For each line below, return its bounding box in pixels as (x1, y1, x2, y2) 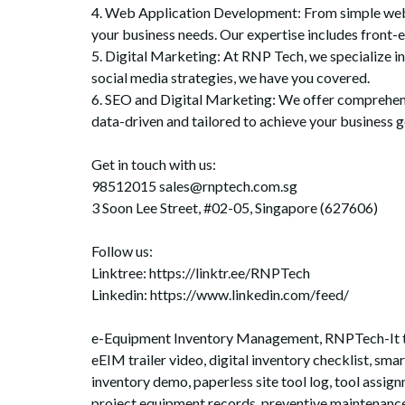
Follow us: (90, 241, 153, 259)
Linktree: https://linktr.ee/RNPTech (90, 263, 310, 281)
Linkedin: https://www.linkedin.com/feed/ (90, 285, 349, 303)
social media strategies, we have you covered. (90, 68, 370, 86)
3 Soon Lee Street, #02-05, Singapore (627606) (90, 198, 378, 216)
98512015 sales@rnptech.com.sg (90, 176, 297, 194)
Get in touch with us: (90, 155, 216, 173)
